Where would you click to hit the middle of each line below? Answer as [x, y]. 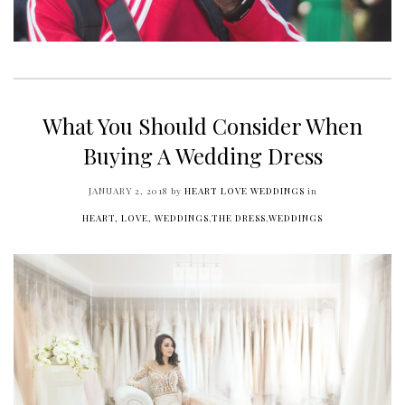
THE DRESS [239, 217]
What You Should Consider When [202, 125]
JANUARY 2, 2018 [128, 190]
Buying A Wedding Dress [202, 155]
